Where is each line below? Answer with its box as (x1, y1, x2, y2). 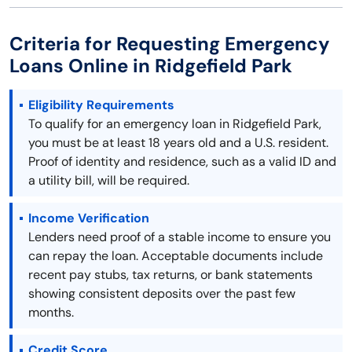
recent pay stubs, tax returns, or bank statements (28, 266, 313, 284)
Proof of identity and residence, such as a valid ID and (28, 153, 336, 170)
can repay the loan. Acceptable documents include (28, 247, 323, 265)
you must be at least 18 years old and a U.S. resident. (28, 134, 328, 152)
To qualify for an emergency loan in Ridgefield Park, (28, 115, 321, 133)
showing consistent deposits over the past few (28, 285, 295, 302)
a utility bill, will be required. (28, 172, 189, 189)
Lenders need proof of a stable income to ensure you (28, 229, 331, 246)
